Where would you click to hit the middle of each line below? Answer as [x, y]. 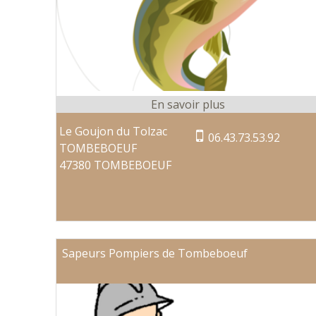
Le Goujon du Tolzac [114, 131]
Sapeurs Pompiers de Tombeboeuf [154, 253]
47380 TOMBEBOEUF [116, 165]
